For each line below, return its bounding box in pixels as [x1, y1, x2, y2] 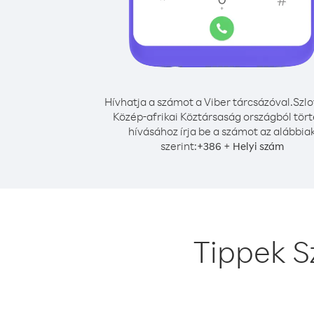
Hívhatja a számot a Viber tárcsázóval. [104, 95, 293, 109]
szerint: [161, 139, 197, 153]
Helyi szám [233, 139, 284, 153]
